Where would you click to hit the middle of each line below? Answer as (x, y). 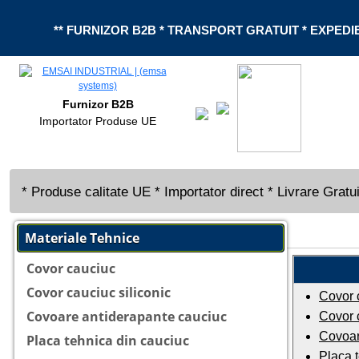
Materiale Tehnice (82, 238)
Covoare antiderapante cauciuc (127, 317)
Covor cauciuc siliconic (99, 292)
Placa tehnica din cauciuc (108, 341)
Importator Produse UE (98, 121)
